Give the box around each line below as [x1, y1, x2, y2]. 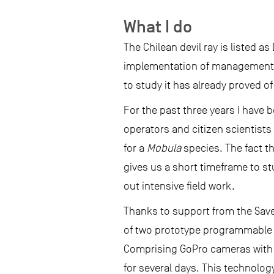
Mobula [147, 142, 183, 154]
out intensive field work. [124, 180, 235, 192]
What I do [124, 16, 192, 37]
